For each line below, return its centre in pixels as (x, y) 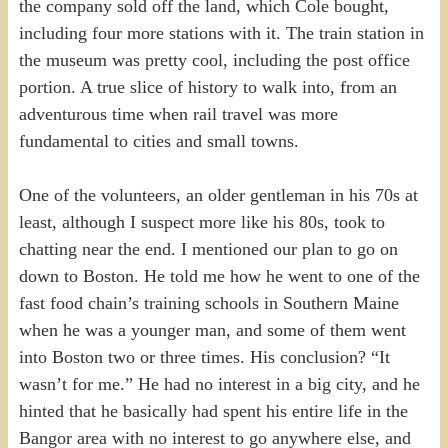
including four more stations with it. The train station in (221, 32)
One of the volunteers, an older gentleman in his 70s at (218, 194)
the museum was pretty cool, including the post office (214, 59)
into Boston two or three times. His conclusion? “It (204, 356)
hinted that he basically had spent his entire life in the (213, 410)
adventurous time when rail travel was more (178, 113)
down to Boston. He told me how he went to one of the (219, 275)
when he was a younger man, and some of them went (212, 329)
